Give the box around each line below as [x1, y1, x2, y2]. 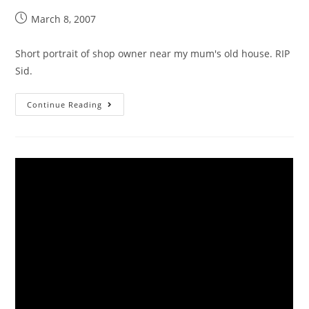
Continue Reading [27, 99, 103, 110]
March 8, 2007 [31, 12, 97, 26]
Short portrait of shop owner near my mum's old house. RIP [15, 47, 290, 60]
